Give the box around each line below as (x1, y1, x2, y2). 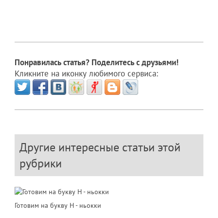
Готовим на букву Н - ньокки (15, 200, 101, 210)
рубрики (19, 156, 62, 171)
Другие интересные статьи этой (19, 140, 181, 155)
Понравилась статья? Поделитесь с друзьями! (15, 57, 179, 68)
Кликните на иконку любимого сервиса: (15, 68, 158, 79)
